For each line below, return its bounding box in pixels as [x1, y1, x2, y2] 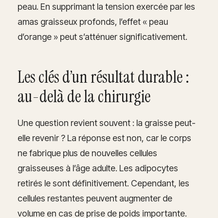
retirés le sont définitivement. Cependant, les [18, 178, 189, 188]
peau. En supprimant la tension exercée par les [18, 1, 195, 12]
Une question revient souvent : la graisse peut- [18, 117, 196, 128]
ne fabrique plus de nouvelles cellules [18, 147, 157, 158]
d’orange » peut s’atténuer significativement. [18, 31, 187, 42]
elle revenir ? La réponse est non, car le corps [18, 132, 191, 143]
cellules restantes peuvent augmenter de [18, 193, 172, 203]
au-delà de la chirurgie [18, 85, 150, 108]
